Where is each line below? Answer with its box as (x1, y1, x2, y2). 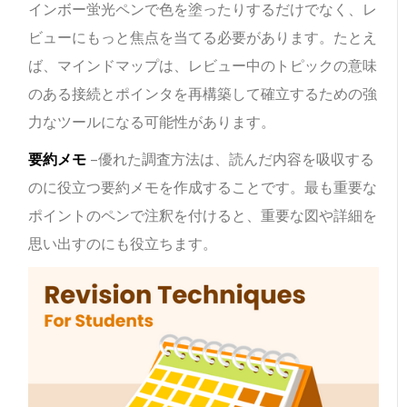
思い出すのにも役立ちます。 (28, 233, 218, 253)
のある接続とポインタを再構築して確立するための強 (28, 84, 378, 104)
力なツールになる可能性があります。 (28, 112, 276, 132)
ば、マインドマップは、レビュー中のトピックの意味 (28, 55, 378, 75)
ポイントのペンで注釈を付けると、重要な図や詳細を (28, 205, 378, 225)
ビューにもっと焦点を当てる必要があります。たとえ (28, 27, 378, 47)
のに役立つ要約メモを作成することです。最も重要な (28, 177, 378, 197)
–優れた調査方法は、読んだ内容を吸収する (86, 149, 375, 169)
